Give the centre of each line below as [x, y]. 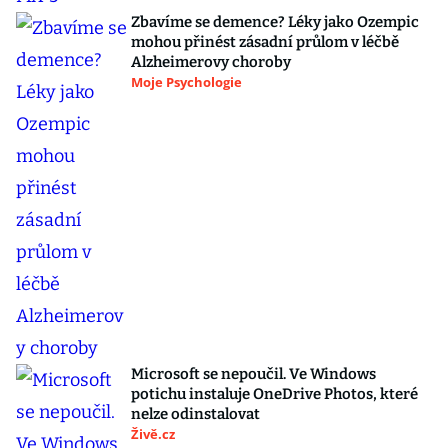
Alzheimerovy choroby [211, 62]
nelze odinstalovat [195, 414]
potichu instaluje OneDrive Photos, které [274, 394]
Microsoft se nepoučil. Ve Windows [253, 374]
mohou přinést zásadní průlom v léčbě [265, 42]
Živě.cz [153, 434]
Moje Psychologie [186, 82]
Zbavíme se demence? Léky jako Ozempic [275, 22]
